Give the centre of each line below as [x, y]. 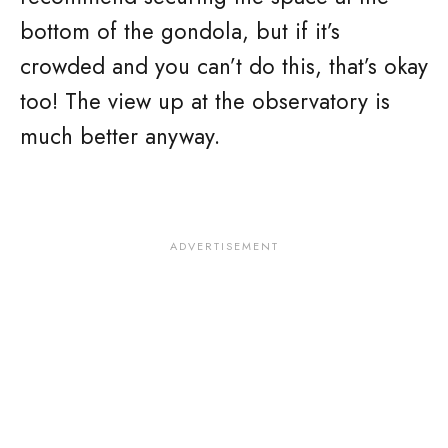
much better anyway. [120, 136]
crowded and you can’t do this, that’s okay [224, 66]
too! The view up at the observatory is [205, 101]
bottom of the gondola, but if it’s [180, 31]
